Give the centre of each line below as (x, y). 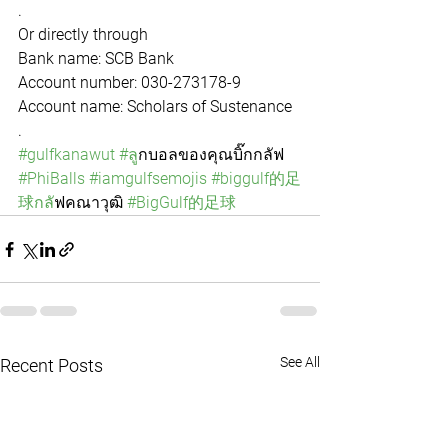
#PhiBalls (51, 178)
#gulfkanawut (66, 154)
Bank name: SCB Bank (96, 58)
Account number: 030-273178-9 (129, 82)
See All (300, 362)
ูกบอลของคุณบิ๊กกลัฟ (213, 154)
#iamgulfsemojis (148, 178)
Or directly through (85, 34)
